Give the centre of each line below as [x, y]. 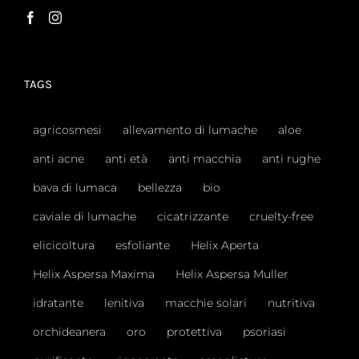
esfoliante [143, 245]
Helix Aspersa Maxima [94, 274]
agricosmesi [67, 129]
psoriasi [264, 331]
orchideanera [69, 331]
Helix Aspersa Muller [232, 274]
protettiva [194, 331]
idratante [58, 303]
